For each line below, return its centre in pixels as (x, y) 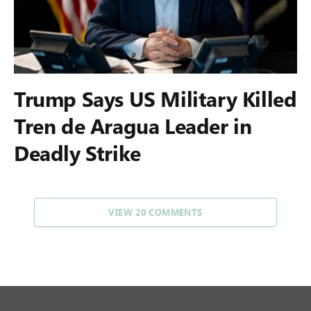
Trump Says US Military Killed (155, 99)
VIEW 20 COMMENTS (155, 212)
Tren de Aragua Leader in (133, 126)
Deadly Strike (77, 153)
